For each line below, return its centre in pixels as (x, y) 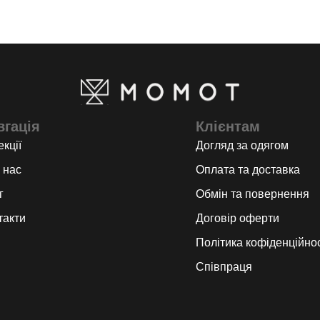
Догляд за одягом (242, 145)
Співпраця (224, 266)
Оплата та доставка (248, 169)
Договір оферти (237, 218)
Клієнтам (228, 126)
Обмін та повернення (252, 194)
